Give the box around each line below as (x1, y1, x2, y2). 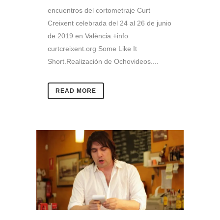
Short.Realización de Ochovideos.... (48, 57, 159, 66)
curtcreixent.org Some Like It (48, 45, 137, 53)
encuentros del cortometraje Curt (48, 6, 150, 15)
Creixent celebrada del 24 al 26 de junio (48, 19, 171, 27)
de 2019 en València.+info (48, 32, 128, 40)
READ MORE (55, 87, 96, 95)
